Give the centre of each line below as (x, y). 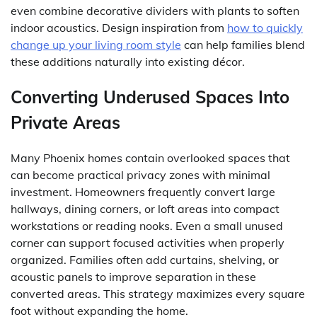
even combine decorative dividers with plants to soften (155, 10)
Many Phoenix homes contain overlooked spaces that (150, 157)
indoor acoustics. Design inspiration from (119, 27)
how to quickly (265, 27)
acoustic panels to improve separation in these (133, 276)
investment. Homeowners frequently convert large (143, 191)
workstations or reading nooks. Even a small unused (147, 225)
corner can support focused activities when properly (148, 242)
